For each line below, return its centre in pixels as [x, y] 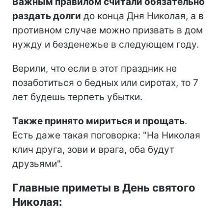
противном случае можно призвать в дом [108, 30]
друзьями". [37, 164]
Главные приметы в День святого [104, 187]
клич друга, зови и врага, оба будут [93, 149]
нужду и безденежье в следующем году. [106, 44]
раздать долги [47, 16]
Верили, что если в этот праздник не [95, 68]
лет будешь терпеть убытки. [77, 97]
